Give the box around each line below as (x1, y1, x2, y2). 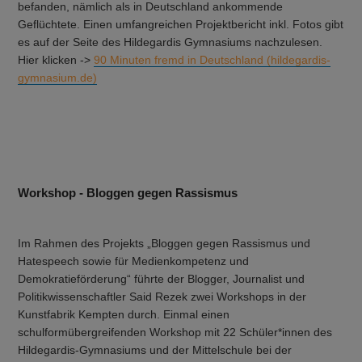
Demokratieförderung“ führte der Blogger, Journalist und (18, 273, 305, 286)
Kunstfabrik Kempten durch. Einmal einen (18, 309, 230, 322)
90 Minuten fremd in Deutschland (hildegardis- (94, 53, 331, 66)
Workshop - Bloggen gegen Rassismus (18, 185, 238, 200)
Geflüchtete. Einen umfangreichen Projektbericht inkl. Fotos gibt (18, 18, 344, 31)
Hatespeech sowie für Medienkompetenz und (18, 255, 250, 268)
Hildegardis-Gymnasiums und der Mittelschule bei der (18, 344, 293, 357)
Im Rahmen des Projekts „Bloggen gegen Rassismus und (18, 238, 311, 250)
